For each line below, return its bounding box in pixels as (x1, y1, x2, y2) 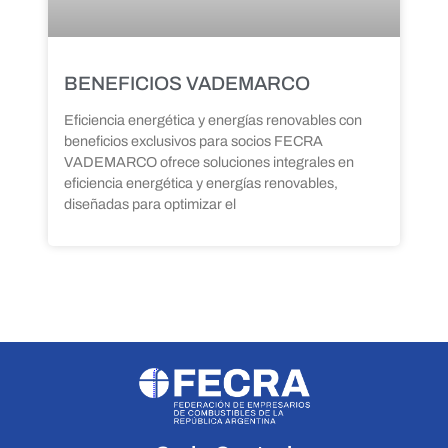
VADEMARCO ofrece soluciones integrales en (64, 154, 354, 171)
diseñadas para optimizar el (64, 196, 236, 213)
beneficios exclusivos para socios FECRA (64, 133, 323, 150)
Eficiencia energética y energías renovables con (64, 112, 362, 129)
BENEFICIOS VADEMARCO (64, 73, 310, 95)
